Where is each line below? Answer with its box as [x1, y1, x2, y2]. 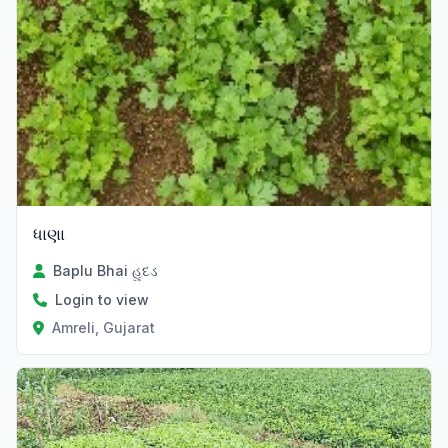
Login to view [55, 291, 149, 309]
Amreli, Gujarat [51, 319, 155, 337]
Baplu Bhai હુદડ [53, 262, 159, 280]
